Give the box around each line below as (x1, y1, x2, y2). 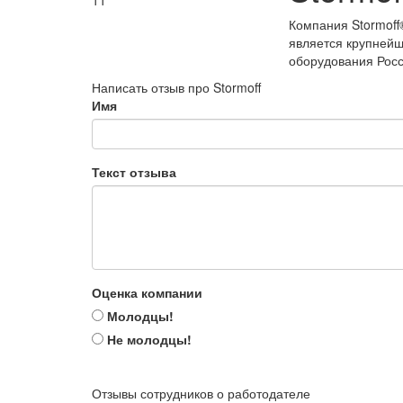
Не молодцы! (103, 330, 192, 348)
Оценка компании (92, 283, 202, 301)
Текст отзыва (92, 163, 176, 181)
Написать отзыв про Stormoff (92, 78, 261, 96)
